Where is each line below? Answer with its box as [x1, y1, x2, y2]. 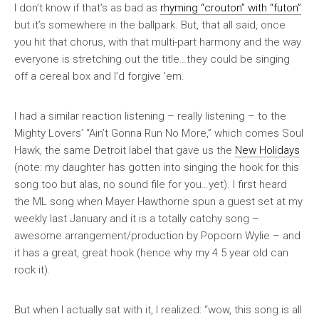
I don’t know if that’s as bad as [14, 1, 160, 14]
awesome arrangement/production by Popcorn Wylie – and [14, 229, 300, 242]
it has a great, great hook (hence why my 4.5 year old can [14, 246, 288, 259]
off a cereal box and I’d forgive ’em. [14, 70, 184, 83]
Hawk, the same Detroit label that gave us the [14, 144, 235, 157]
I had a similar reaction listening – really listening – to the [14, 110, 286, 122]
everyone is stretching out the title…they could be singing [14, 53, 290, 66]
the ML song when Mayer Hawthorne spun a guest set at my [14, 195, 303, 208]
